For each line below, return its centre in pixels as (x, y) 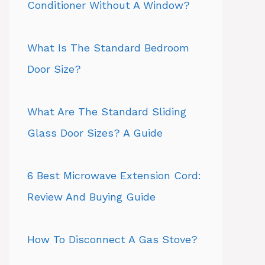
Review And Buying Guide (91, 197)
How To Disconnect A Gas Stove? (112, 239)
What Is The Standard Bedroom (108, 48)
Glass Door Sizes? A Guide (95, 133)
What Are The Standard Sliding (107, 112)
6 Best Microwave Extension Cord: (114, 175)
